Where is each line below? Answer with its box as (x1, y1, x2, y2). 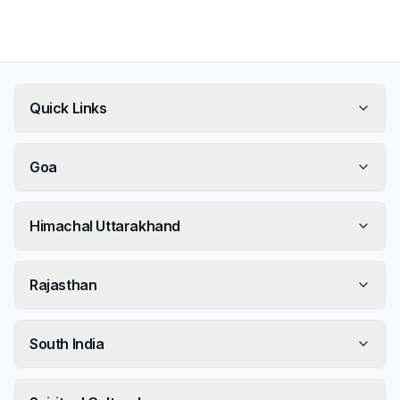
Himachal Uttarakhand (29, 217, 180, 235)
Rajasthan (29, 276, 97, 294)
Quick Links (29, 99, 107, 117)
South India (29, 335, 104, 353)
